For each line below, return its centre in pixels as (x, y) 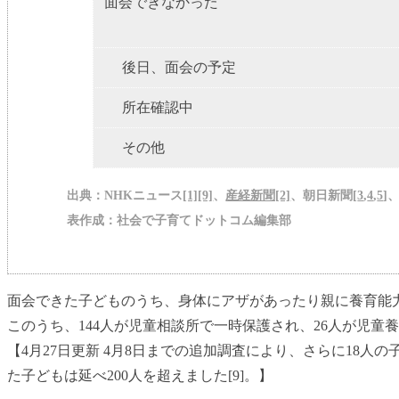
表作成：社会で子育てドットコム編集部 (179, 221)
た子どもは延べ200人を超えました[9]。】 (140, 376)
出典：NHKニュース (125, 196)
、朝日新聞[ (324, 196)
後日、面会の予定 (179, 68)
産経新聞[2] (258, 196)
